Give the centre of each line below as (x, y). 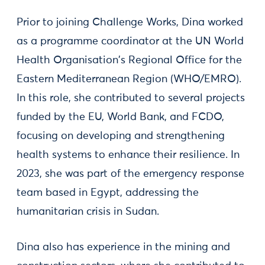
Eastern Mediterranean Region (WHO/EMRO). (129, 79)
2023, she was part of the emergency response (130, 174)
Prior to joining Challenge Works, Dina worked (130, 22)
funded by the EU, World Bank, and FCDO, (120, 117)
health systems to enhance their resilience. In (128, 155)
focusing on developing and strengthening (121, 136)
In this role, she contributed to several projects (131, 98)
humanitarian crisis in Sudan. (88, 212)
